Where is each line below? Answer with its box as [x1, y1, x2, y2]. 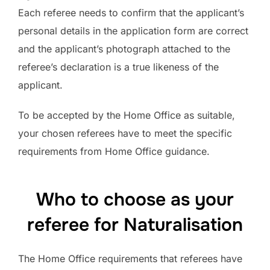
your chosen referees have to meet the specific [18, 127, 232, 140]
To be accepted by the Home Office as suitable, [18, 109, 235, 122]
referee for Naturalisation [27, 213, 243, 237]
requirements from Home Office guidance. [18, 145, 210, 158]
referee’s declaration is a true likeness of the [18, 61, 219, 74]
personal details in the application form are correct [18, 25, 248, 37]
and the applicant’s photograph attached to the [18, 43, 230, 55]
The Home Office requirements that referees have [18, 253, 242, 265]
